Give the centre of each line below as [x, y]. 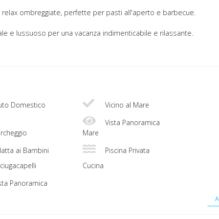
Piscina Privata [126, 151]
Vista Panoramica [131, 123]
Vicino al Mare [126, 105]
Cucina [93, 166]
